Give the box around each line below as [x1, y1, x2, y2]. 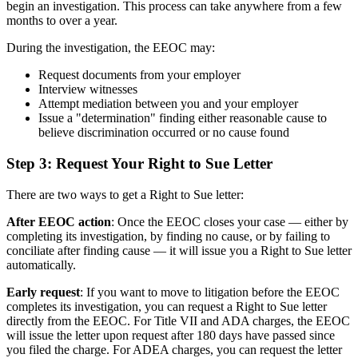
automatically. [6, 257, 76, 272]
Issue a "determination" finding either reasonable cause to [38, 111, 327, 125]
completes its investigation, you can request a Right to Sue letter [6, 299, 327, 313]
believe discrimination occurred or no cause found [38, 125, 289, 140]
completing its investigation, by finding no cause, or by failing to [6, 229, 330, 243]
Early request [6, 284, 80, 299]
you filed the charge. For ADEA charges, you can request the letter [6, 342, 342, 356]
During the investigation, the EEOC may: [6, 41, 215, 55]
